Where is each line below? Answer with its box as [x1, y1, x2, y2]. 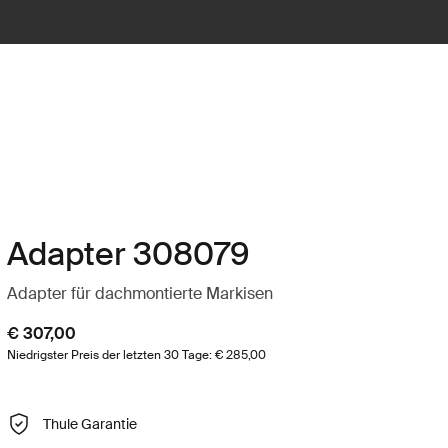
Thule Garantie [42, 414, 137, 433]
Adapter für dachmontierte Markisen [6, 283, 273, 304]
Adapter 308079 [6, 233, 250, 275]
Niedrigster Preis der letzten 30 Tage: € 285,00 [6, 347, 266, 363]
